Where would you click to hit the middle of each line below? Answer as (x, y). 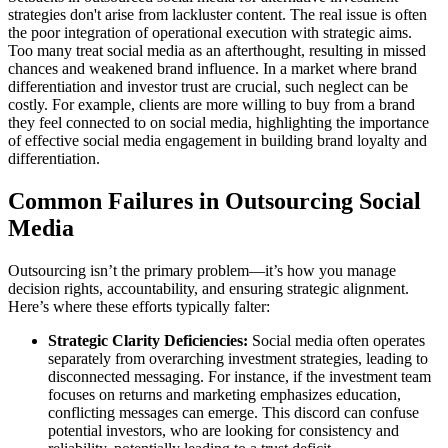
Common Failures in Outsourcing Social (214, 200)
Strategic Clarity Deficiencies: (148, 340)
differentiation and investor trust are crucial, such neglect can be (208, 86)
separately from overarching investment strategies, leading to (238, 358)
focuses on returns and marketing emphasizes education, (224, 394)
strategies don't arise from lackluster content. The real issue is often (217, 14)
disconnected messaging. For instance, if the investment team (239, 376)
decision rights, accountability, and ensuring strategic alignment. (208, 288)
